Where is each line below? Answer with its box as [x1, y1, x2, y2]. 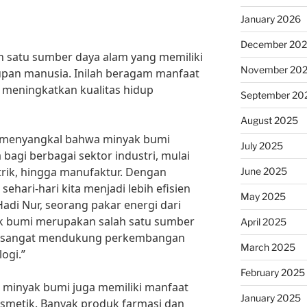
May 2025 [240, 191, 286, 202]
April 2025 [240, 216, 286, 228]
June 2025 [240, 165, 287, 177]
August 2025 [240, 114, 298, 126]
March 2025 [240, 241, 295, 253]
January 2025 [240, 292, 301, 304]
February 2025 [240, 267, 305, 278]
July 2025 [240, 140, 283, 151]
